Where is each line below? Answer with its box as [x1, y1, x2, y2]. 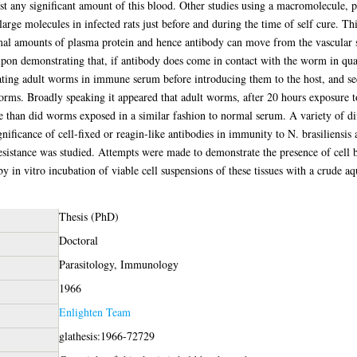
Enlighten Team [58, 304, 131, 320]
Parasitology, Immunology [58, 256, 178, 272]
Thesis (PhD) [58, 208, 119, 224]
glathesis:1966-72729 [58, 328, 155, 343]
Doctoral [58, 232, 98, 248]
